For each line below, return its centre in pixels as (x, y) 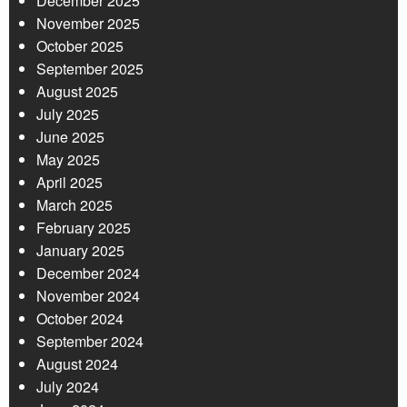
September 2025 (90, 69)
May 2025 (68, 160)
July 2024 (68, 387)
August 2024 (77, 364)
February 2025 (84, 228)
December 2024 (88, 273)
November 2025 (88, 24)
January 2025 (80, 251)
